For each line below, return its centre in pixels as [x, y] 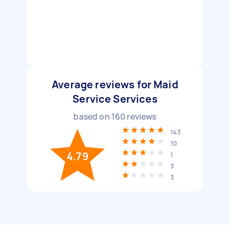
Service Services [115, 99]
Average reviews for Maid [115, 84]
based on [92, 117]
